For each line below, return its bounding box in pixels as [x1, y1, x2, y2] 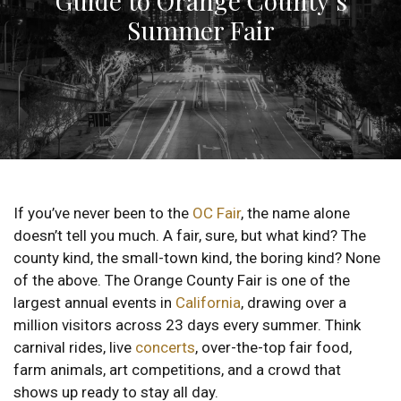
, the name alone [241, 203, 350, 222]
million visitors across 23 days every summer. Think [13, 315, 361, 334]
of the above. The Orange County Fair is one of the [13, 270, 350, 289]
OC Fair [192, 203, 241, 222]
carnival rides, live [13, 337, 135, 356]
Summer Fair [126, 13, 275, 47]
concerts [135, 337, 195, 356]
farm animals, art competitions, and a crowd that [13, 360, 341, 379]
